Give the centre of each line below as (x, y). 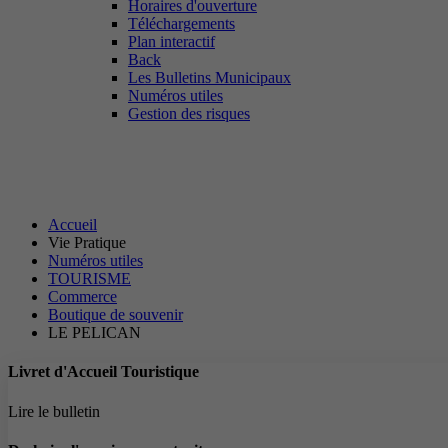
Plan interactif (171, 41)
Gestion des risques (189, 113)
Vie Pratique (87, 242)
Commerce (82, 296)
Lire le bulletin (54, 411)
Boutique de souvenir (115, 314)
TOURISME (89, 278)
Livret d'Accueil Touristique (103, 372)
